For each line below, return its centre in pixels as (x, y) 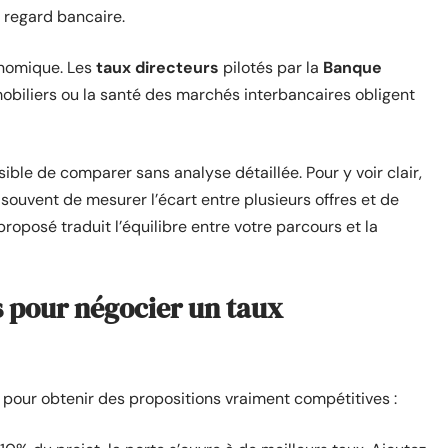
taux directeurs (157, 67)
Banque (352, 67)
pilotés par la (271, 67)
